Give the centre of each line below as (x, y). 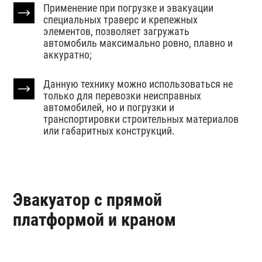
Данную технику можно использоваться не (138, 84)
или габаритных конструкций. (109, 131)
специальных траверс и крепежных (121, 20)
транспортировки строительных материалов (141, 119)
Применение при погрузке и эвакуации (129, 8)
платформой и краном (95, 219)
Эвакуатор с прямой (88, 199)
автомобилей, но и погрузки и (109, 108)
